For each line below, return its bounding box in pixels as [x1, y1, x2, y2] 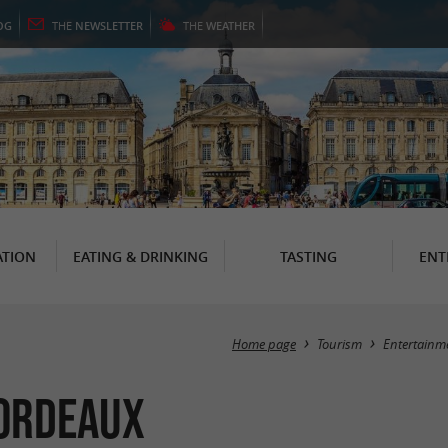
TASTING [279, 246, 337, 266]
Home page [232, 336, 296, 353]
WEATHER [206, 18, 255, 33]
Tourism [317, 336, 362, 353]
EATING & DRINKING [72, 246, 208, 266]
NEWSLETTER [75, 18, 143, 33]
